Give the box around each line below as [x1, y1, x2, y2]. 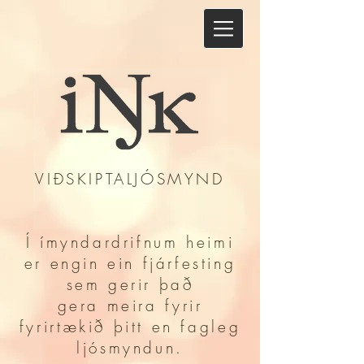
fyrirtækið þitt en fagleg [19, 316, 241, 337]
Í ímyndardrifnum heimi [25, 232, 235, 253]
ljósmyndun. [76, 337, 184, 358]
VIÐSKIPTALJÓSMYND [35, 168, 225, 189]
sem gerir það [66, 274, 194, 295]
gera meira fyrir [57, 295, 203, 316]
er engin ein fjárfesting [24, 253, 236, 274]
